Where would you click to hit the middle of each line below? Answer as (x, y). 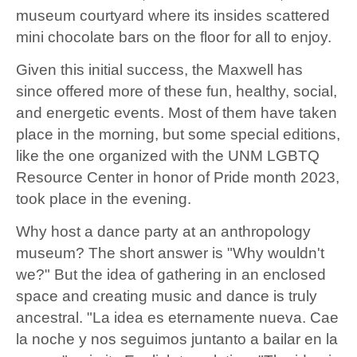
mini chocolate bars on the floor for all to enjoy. (174, 37)
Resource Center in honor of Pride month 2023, (178, 178)
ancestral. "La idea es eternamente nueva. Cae (177, 318)
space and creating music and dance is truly (167, 296)
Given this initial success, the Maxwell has (159, 70)
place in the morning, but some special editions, (178, 135)
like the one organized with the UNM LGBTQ (168, 156)
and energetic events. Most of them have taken (177, 113)
